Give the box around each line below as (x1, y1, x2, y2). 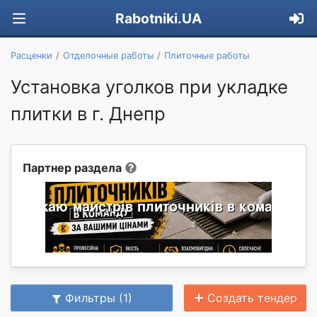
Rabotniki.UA (115, 10, 202, 28)
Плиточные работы (164, 50, 250, 61)
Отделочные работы (62, 50, 154, 61)
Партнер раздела (23, 160, 122, 175)
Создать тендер (207, 290, 297, 305)
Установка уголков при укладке (11, 75, 288, 98)
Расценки (11, 50, 52, 61)
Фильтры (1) (65, 290, 132, 305)
